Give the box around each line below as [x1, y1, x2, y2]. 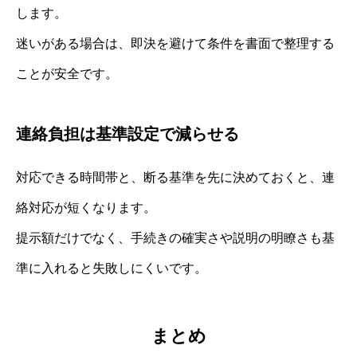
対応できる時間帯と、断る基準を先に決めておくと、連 [16, 170, 335, 184]
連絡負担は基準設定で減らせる [16, 124, 239, 143]
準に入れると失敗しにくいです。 [16, 261, 207, 275]
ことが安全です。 [16, 66, 118, 80]
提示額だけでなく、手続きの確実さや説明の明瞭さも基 [16, 230, 335, 245]
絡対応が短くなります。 [16, 200, 156, 214]
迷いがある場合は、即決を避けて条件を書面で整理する [16, 36, 335, 50]
